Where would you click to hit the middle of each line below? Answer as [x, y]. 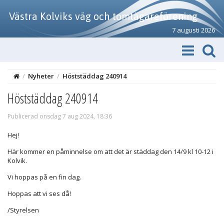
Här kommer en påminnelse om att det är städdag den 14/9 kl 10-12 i [110, 151]
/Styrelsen [23, 210]
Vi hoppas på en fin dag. [44, 177]
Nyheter [41, 76]
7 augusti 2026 [193, 30]
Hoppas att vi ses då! [39, 193]
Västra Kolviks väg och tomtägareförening [103, 16]
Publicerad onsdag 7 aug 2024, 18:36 [60, 116]
